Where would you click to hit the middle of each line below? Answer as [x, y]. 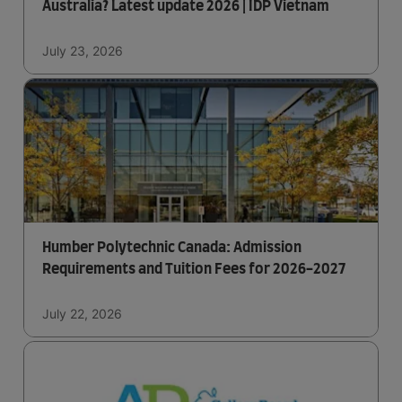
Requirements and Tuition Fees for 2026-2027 [194, 269]
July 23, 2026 [83, 51]
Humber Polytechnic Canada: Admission [172, 248]
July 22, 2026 [82, 314]
